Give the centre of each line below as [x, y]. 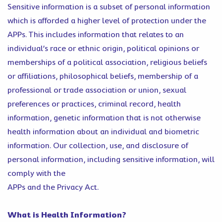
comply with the [36, 173]
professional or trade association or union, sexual [97, 90]
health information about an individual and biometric [103, 132]
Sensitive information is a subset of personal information [109, 7]
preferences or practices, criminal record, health [94, 104]
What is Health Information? [67, 215]
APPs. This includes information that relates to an [96, 35]
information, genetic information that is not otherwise [104, 118]
